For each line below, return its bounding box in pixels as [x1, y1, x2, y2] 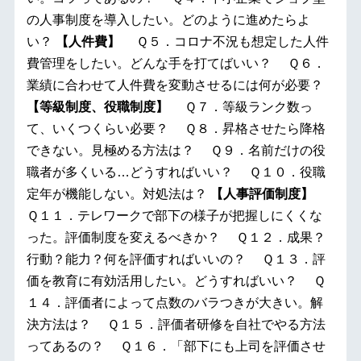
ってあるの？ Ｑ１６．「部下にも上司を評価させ [26, 339, 326, 353]
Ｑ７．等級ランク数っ [168, 100, 313, 114]
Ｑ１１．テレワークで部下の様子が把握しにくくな [26, 209, 322, 222]
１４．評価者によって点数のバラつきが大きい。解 [26, 296, 323, 309]
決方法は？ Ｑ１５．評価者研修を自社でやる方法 [26, 317, 326, 331]
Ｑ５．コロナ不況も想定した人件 [119, 35, 329, 48]
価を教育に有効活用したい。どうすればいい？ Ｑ [26, 274, 326, 288]
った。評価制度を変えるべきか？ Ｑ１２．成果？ [26, 230, 326, 244]
